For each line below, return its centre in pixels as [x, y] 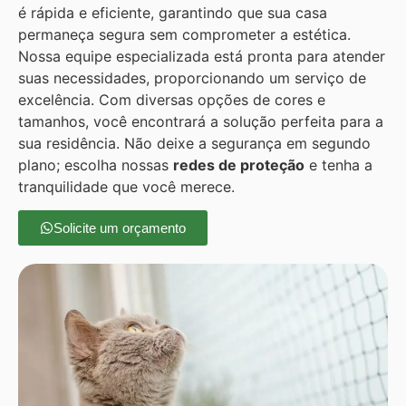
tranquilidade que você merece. [126, 186]
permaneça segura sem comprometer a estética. [184, 34]
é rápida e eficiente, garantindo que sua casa [173, 12]
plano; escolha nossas [96, 164]
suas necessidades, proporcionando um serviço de [192, 77]
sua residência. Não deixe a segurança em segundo [194, 143]
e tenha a [338, 164]
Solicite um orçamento [120, 227]
